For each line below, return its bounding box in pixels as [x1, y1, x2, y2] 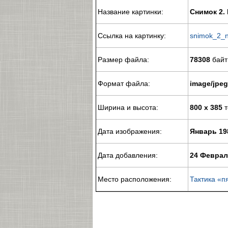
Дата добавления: [98, 151, 158, 159]
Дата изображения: [98, 127, 162, 135]
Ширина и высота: [98, 103, 158, 111]
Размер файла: [98, 55, 149, 64]
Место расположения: [98, 175, 172, 183]
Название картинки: [98, 8, 163, 16]
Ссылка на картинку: [98, 32, 166, 40]
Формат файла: [98, 79, 150, 88]
